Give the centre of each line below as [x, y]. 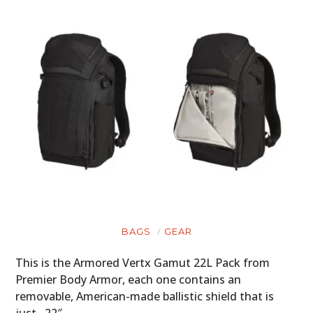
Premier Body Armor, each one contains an [129, 280]
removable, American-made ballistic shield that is [145, 297]
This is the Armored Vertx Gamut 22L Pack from [143, 263]
